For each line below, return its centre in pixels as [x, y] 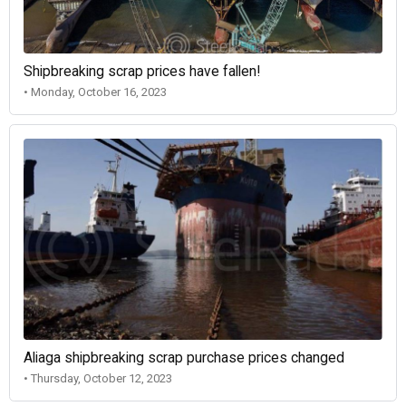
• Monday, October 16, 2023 [95, 92]
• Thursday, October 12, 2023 [98, 379]
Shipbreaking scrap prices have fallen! [142, 71]
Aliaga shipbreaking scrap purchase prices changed [184, 358]
